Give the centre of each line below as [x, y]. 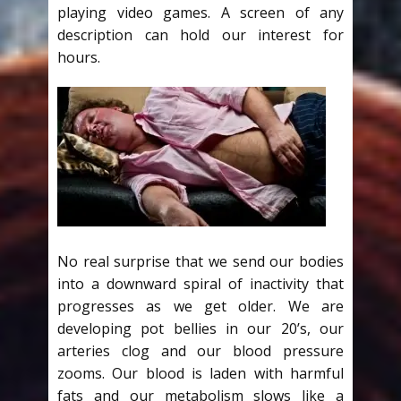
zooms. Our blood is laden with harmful [200, 373]
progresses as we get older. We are [200, 306]
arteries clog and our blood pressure [200, 351]
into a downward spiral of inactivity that [200, 284]
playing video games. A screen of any [200, 13]
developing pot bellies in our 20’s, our [200, 328]
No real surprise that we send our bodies [200, 261]
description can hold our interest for [200, 35]
